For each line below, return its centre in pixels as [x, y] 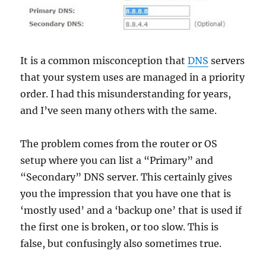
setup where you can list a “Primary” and [117, 161]
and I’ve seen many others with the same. [119, 111]
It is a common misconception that [104, 61]
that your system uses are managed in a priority [133, 77]
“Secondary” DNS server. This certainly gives [126, 177]
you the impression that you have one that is [126, 194]
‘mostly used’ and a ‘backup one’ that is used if [131, 210]
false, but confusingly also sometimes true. [121, 244]
